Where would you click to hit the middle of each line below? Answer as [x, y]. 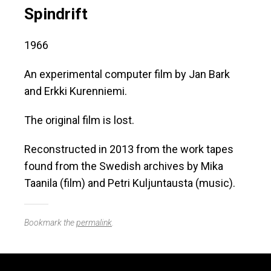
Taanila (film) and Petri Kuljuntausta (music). [130, 183]
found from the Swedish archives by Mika [124, 166]
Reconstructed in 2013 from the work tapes [129, 149]
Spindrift [56, 14]
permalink [94, 223]
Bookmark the [50, 223]
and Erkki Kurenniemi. [76, 91]
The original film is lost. [79, 120]
